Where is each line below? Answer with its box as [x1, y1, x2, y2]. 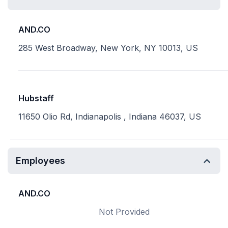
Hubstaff [18, 93, 54, 103]
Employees [16, 155, 65, 166]
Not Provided [99, 207, 150, 217]
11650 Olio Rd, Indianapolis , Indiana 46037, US [18, 111, 201, 122]
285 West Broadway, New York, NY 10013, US [18, 43, 198, 53]
